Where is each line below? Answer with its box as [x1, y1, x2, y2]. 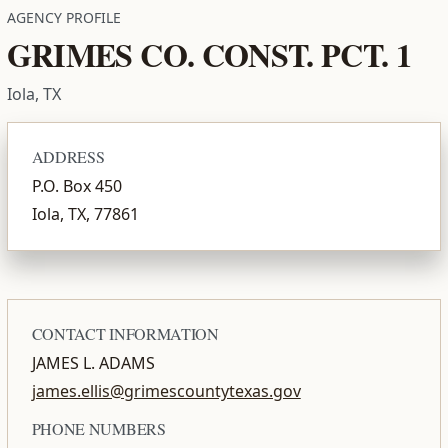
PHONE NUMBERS [31, 415, 166, 437]
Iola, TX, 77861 [31, 200, 139, 223]
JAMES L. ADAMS [31, 349, 155, 372]
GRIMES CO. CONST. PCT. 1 [6, 28, 412, 76]
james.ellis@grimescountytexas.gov [31, 377, 301, 400]
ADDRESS [31, 143, 105, 165]
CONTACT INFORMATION [31, 320, 219, 342]
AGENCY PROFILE [6, 5, 121, 25]
